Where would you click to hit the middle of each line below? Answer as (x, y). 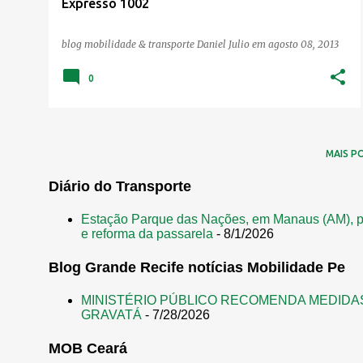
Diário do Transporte (120, 186)
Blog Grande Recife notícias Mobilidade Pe (197, 267)
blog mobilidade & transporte (129, 44)
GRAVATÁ (111, 314)
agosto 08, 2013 (303, 44)
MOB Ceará (88, 348)
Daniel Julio (223, 44)
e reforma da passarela (147, 233)
